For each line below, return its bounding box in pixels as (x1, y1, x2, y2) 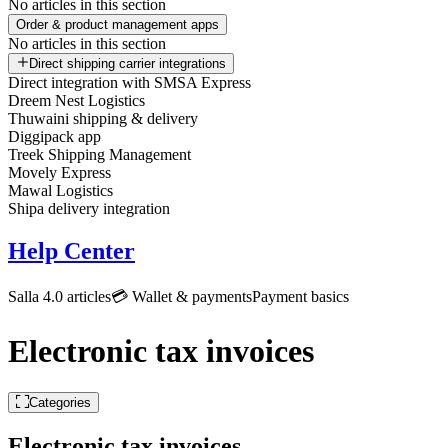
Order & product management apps (16, 17, 219, 32)
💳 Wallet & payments (111, 287, 252, 305)
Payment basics (252, 287, 349, 305)
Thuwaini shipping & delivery (8, 110, 198, 127)
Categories (29, 394, 91, 410)
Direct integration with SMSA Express (8, 74, 251, 91)
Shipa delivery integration (8, 200, 170, 217)
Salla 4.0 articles (8, 287, 111, 305)
